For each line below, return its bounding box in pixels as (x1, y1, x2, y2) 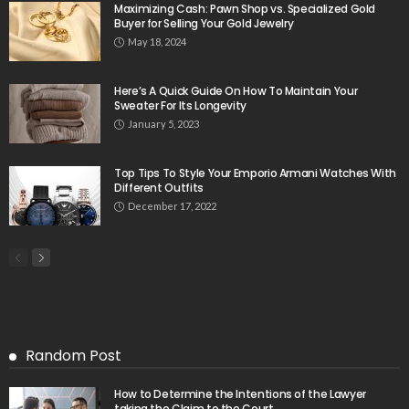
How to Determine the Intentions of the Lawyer (114, 386, 366, 403)
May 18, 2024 (128, 36, 186, 48)
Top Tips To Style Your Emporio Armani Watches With (114, 165, 397, 182)
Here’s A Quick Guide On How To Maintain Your (114, 83, 358, 100)
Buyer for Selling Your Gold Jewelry (114, 16, 294, 32)
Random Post (26, 345, 121, 367)
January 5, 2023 (128, 118, 199, 131)
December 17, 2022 (128, 200, 216, 213)
